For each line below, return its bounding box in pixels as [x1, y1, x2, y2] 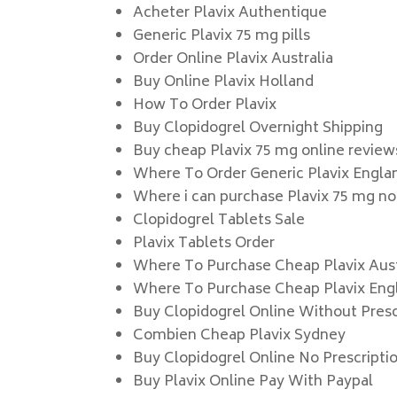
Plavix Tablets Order [133, 231, 276, 256]
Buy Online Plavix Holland [133, 70, 315, 95]
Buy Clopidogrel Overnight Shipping [133, 116, 384, 141]
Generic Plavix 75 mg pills [133, 24, 311, 49]
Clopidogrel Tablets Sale [133, 208, 306, 233]
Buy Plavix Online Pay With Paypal [133, 370, 374, 394]
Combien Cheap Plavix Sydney [133, 323, 346, 348]
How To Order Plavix [133, 93, 277, 118]
